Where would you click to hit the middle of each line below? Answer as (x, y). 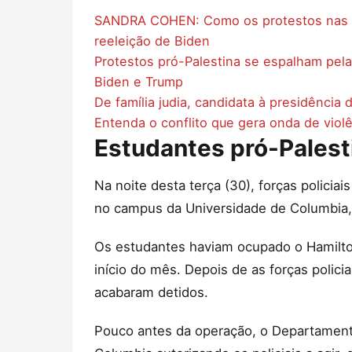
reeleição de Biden (152, 41)
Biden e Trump (139, 82)
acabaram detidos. (151, 293)
